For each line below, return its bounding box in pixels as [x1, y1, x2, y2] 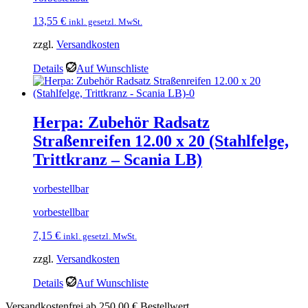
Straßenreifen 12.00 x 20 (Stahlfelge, [33, 132, 289, 151]
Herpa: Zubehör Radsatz [33, 113, 210, 132]
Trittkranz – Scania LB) [33, 151, 202, 169]
